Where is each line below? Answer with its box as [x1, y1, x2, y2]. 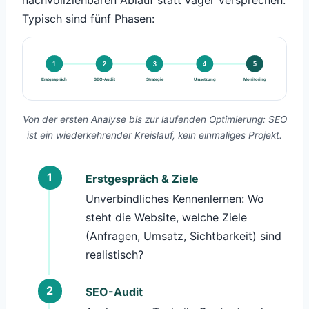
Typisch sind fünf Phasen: [22, 12, 154, 26]
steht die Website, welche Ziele [85, 210, 247, 224]
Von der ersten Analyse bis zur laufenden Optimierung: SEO [22, 114, 287, 126]
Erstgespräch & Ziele [85, 172, 199, 186]
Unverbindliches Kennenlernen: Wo [85, 191, 264, 206]
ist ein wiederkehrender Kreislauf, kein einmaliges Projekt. [27, 130, 282, 141]
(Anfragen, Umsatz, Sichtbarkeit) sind [85, 228, 281, 243]
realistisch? [85, 247, 143, 261]
